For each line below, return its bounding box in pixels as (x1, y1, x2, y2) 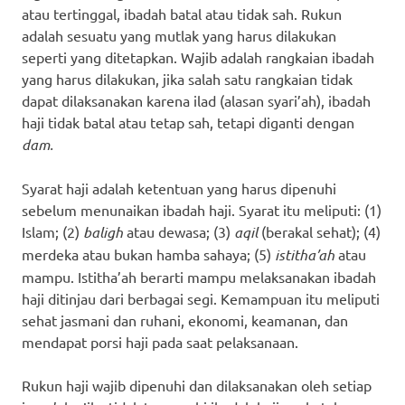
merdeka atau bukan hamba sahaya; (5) (22, 244, 275, 263)
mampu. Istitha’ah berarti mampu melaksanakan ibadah (22, 267, 376, 286)
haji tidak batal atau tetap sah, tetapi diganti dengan (22, 112, 354, 131)
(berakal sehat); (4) (261, 221, 381, 240)
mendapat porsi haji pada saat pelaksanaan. (22, 332, 298, 351)
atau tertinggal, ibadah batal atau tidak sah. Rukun (22, 4, 342, 23)
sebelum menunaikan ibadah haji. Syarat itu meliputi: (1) (22, 200, 381, 219)
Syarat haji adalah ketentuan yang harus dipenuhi (22, 178, 336, 197)
